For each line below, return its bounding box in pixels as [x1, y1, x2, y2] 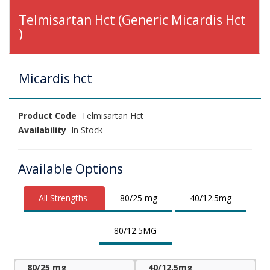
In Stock [66, 124, 102, 136]
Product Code [18, 109, 77, 121]
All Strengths [39, 192, 87, 204]
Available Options [18, 160, 123, 177]
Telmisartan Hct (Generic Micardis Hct [19, 11, 246, 28]
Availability [18, 124, 66, 136]
